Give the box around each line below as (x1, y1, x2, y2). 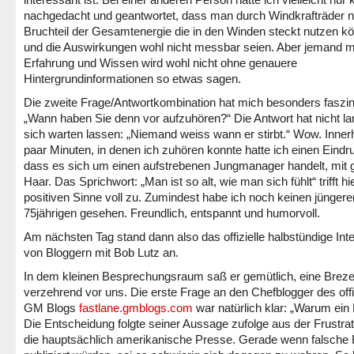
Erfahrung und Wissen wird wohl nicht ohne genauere (24, 56, 297, 70)
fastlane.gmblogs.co (79, 301, 183, 314)
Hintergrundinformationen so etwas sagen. (24, 72, 241, 85)
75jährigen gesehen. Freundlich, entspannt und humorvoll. (24, 206, 320, 220)
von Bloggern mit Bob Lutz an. (24, 246, 179, 259)
